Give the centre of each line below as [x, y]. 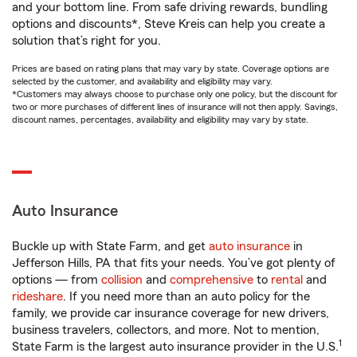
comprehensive [212, 280]
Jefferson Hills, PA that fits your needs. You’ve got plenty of [174, 263]
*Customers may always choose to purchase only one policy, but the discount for [175, 94]
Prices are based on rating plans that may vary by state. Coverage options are [171, 69]
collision [122, 280]
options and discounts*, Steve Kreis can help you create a [169, 24]
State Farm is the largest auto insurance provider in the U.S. [175, 347]
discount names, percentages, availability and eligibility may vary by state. [160, 120]
